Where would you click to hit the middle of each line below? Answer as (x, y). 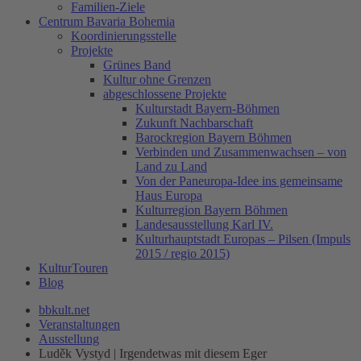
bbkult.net (64, 310)
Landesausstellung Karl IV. (204, 224)
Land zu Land (171, 166)
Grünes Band (137, 65)
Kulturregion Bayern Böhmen (212, 210)
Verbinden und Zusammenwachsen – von (241, 152)
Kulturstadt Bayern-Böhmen (207, 108)
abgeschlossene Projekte (165, 94)
